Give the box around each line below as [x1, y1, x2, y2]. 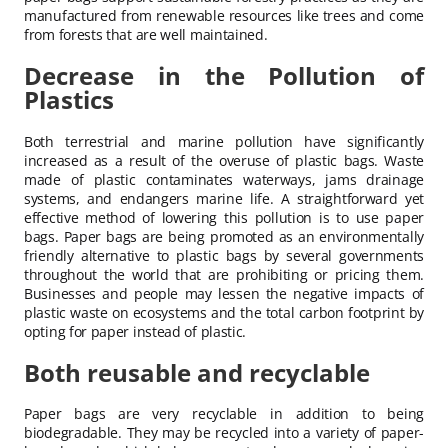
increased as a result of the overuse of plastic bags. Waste [24, 150, 424, 170]
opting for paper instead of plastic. [24, 321, 247, 341]
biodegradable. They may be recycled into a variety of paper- [24, 423, 424, 443]
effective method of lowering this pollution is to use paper [24, 207, 424, 227]
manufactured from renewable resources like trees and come [24, 5, 424, 25]
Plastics [24, 82, 114, 116]
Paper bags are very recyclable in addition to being [24, 404, 424, 424]
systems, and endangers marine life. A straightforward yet [24, 188, 424, 208]
